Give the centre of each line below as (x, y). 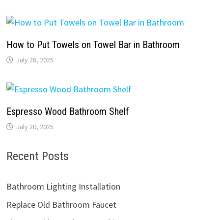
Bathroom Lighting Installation (63, 186)
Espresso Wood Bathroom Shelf (68, 111)
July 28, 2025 (35, 60)
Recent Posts (37, 156)
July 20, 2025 (35, 126)
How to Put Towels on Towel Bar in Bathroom (93, 44)
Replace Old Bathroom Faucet (61, 204)
